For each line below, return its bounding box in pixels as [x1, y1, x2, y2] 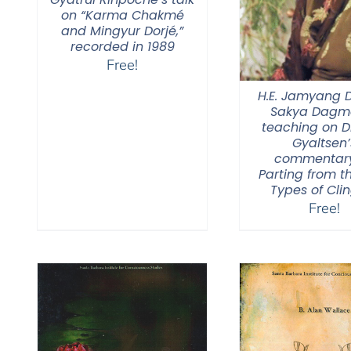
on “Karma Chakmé [60, 5, 184, 24]
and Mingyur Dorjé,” [61, 21, 183, 40]
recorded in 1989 [70, 37, 175, 56]
